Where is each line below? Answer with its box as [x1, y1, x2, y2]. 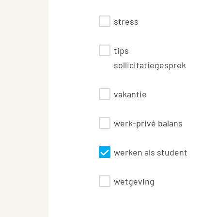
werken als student [114, 147, 187, 157]
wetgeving [114, 176, 155, 186]
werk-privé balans [114, 118, 183, 128]
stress [114, 16, 139, 27]
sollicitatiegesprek [114, 60, 186, 70]
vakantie [114, 89, 147, 99]
